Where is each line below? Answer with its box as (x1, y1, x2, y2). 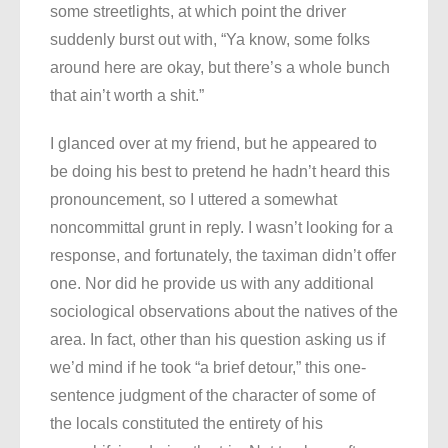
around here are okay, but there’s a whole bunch (50, 59, 390, 77)
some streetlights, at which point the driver (50, 3, 346, 21)
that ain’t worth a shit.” (50, 87, 204, 105)
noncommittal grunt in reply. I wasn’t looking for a (50, 219, 393, 237)
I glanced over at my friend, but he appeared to (50, 135, 377, 153)
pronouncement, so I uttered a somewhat (50, 191, 337, 209)
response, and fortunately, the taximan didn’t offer (50, 247, 396, 265)
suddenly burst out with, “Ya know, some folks (50, 31, 370, 49)
